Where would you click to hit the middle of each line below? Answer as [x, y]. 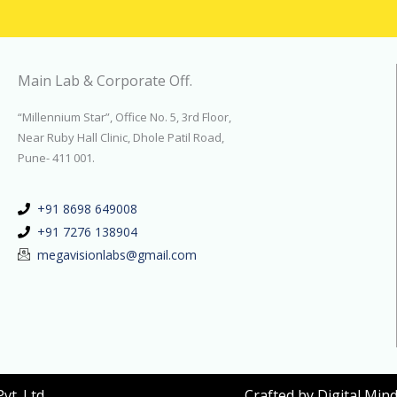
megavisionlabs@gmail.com [117, 255]
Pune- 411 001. [56, 158]
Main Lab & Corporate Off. [105, 81]
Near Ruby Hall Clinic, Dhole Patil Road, [121, 138]
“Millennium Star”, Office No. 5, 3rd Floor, [125, 117]
